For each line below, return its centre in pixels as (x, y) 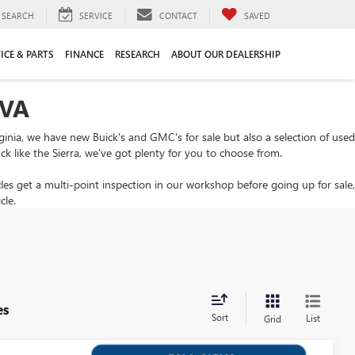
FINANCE (84, 53)
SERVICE (96, 15)
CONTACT (178, 15)
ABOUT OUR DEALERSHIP (226, 53)
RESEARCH (137, 53)
